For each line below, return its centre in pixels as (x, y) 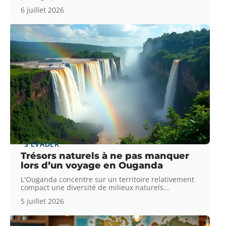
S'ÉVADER (42, 144)
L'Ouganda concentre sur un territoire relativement (108, 179)
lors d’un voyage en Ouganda (92, 165)
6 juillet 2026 (43, 10)
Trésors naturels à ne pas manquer (105, 156)
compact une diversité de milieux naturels (92, 187)
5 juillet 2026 (43, 201)
